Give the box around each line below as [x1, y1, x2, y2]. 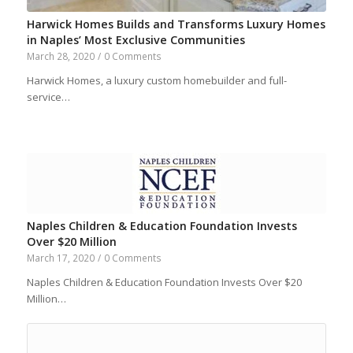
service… [26, 90, 70, 105]
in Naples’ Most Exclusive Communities [26, 32, 245, 48]
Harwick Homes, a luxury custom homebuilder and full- [26, 73, 287, 88]
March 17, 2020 [26, 251, 95, 265]
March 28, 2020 [26, 50, 95, 63]
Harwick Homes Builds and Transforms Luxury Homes [26, 17, 325, 32]
